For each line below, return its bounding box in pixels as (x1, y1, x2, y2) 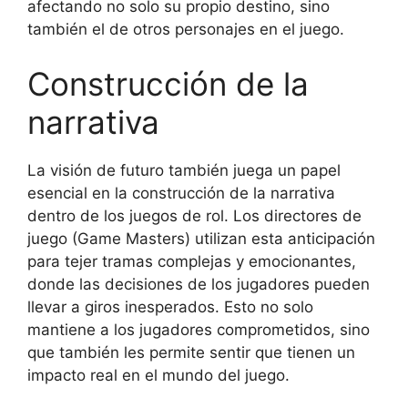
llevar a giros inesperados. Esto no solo (27, 297, 313, 316)
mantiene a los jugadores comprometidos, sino (27, 320, 370, 339)
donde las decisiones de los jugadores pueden (27, 274, 370, 293)
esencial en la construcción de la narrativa (27, 183, 335, 202)
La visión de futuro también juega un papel (27, 160, 341, 179)
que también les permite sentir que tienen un (27, 342, 355, 362)
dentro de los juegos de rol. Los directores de (27, 206, 362, 225)
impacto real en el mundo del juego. (27, 365, 290, 384)
